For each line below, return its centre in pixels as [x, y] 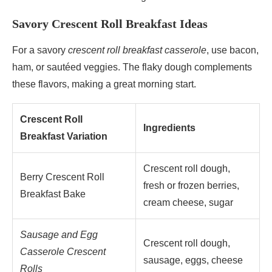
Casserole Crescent [63, 252]
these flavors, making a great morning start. [104, 84]
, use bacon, [233, 50]
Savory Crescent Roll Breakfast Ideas [110, 24]
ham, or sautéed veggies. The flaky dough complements [132, 67]
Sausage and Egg [59, 235]
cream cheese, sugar [188, 203]
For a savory [40, 50]
